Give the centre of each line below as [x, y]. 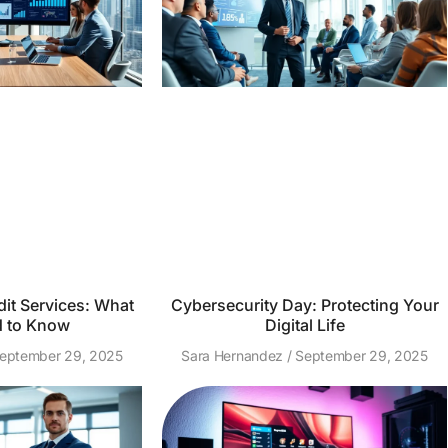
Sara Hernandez [234, 355]
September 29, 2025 [359, 355]
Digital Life [304, 325]
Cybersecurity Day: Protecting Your [304, 305]
